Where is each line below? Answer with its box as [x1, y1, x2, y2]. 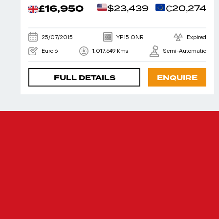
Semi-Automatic [163, 47, 206, 55]
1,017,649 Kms [92, 47, 128, 55]
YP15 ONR [116, 33, 144, 41]
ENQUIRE [157, 72, 197, 83]
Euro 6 [42, 47, 58, 55]
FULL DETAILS [53, 72, 115, 83]
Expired [187, 33, 206, 41]
